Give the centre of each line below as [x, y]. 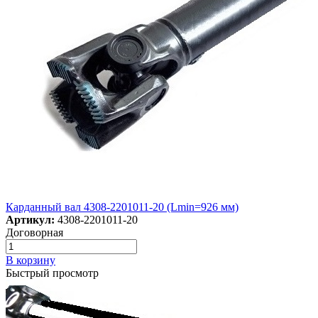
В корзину [31, 261]
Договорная [34, 233]
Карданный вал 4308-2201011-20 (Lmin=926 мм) [122, 207]
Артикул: [30, 220]
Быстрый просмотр [52, 273]
